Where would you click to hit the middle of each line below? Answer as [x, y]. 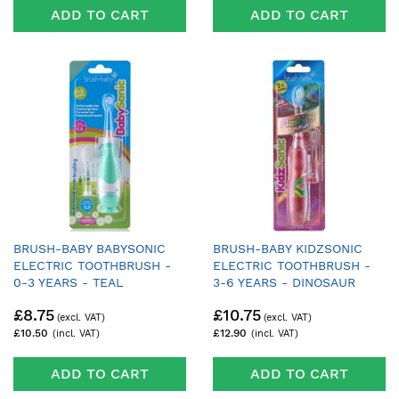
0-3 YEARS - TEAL [68, 282]
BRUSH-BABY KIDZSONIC [288, 248]
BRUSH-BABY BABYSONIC [90, 248]
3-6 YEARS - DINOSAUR [284, 282]
